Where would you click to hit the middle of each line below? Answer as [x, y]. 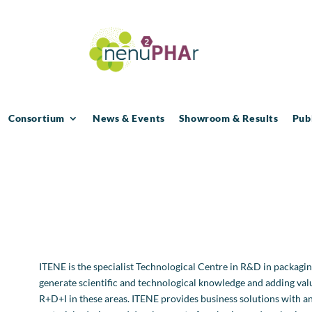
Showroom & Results [228, 118]
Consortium [37, 118]
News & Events [129, 118]
